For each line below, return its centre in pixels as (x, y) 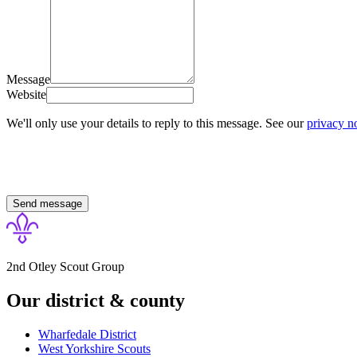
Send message (47, 203)
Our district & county (96, 300)
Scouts (132, 348)
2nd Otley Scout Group (65, 266)
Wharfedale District (87, 334)
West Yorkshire (76, 348)
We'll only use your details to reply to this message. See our (155, 123)
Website (26, 94)
